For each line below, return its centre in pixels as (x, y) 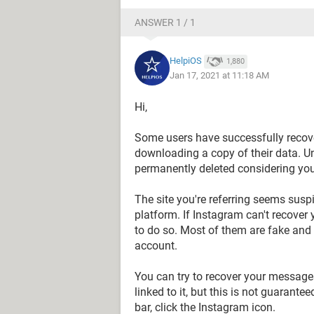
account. (156, 246)
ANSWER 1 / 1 (165, 22)
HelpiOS (186, 61)
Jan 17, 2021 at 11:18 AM (219, 75)
